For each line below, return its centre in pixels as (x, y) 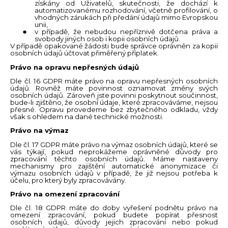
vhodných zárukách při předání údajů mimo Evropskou (126, 18)
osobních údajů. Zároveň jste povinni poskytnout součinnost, (114, 95)
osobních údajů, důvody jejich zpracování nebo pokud (114, 222)
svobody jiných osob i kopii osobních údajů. (107, 39)
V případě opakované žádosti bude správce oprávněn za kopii (114, 46)
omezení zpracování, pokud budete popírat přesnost (114, 215)
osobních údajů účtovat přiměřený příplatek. (84, 53)
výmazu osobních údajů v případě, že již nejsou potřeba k (114, 173)
